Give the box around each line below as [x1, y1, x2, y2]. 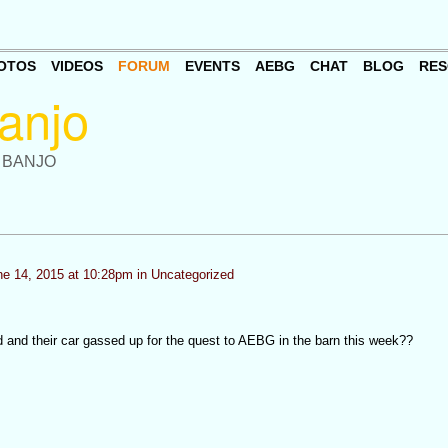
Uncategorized [150, 267, 234, 282]
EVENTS [184, 58, 240, 75]
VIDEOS [50, 58, 103, 75]
